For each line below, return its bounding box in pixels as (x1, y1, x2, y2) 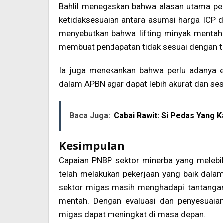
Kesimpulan (59, 138, 125, 153)
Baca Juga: (69, 111, 110, 121)
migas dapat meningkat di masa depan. (59, 209, 206, 220)
